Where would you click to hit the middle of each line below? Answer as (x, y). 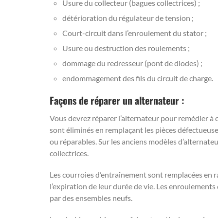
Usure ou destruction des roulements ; (126, 48)
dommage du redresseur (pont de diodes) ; (132, 63)
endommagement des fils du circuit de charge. (138, 78)
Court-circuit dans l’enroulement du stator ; (135, 33)
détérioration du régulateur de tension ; (128, 18)
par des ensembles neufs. (91, 198)
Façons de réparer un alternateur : (117, 100)
